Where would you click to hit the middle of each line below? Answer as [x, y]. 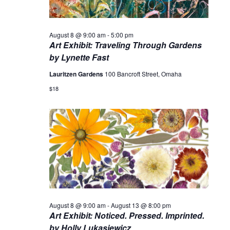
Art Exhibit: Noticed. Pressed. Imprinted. [127, 215]
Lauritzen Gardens [77, 74]
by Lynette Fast [79, 57]
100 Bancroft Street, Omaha [143, 74]
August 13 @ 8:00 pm [141, 205]
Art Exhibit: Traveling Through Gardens [125, 45]
